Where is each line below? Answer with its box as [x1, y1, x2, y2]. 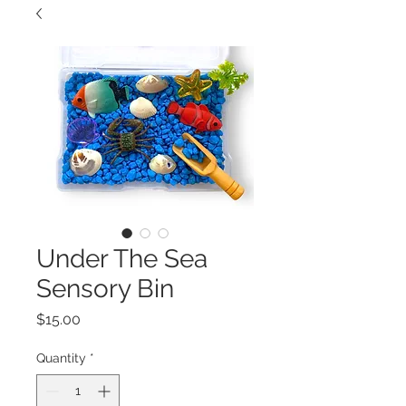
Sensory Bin [36, 274, 174, 304]
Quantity [36, 351, 86, 366]
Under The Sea [36, 244, 208, 275]
